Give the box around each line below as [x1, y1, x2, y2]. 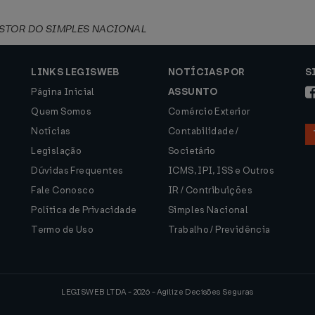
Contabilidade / [167, 125, 239, 137]
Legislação [31, 145, 82, 157]
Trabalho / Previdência [167, 224, 271, 236]
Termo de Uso [31, 224, 94, 236]
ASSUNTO [167, 86, 218, 98]
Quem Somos [31, 105, 92, 117]
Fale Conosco [31, 184, 94, 196]
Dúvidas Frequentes [31, 165, 124, 176]
